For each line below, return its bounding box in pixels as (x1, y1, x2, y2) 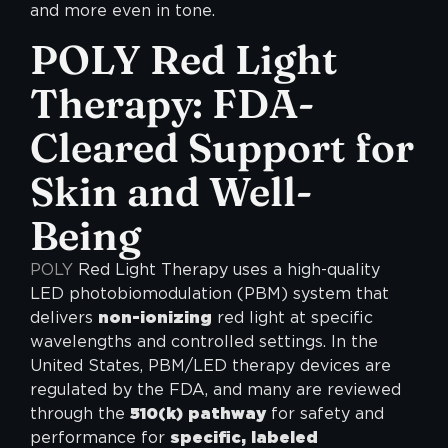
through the (30, 403, 130, 423)
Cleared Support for (30, 122, 414, 172)
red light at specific (212, 307, 373, 327)
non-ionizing (98, 307, 212, 327)
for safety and (266, 403, 384, 423)
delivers (30, 307, 98, 327)
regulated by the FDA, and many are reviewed (30, 379, 401, 399)
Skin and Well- (30, 166, 312, 216)
